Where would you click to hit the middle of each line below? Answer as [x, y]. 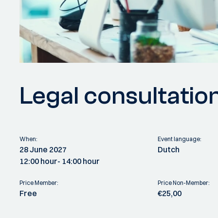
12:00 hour [38, 161]
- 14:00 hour [79, 161]
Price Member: [39, 182]
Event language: [180, 139]
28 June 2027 [43, 149]
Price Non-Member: [184, 182]
